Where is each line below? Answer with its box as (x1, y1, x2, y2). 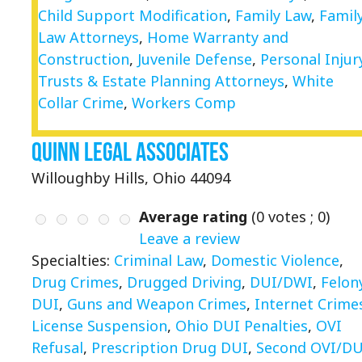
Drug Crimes (32, 272, 119, 293)
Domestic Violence (211, 250, 339, 271)
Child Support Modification (38, 5, 227, 25)
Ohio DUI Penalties (175, 316, 308, 336)
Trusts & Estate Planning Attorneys (38, 70, 284, 90)
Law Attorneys (38, 27, 139, 47)
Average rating (139, 207, 247, 227)
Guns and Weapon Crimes (67, 294, 246, 314)
